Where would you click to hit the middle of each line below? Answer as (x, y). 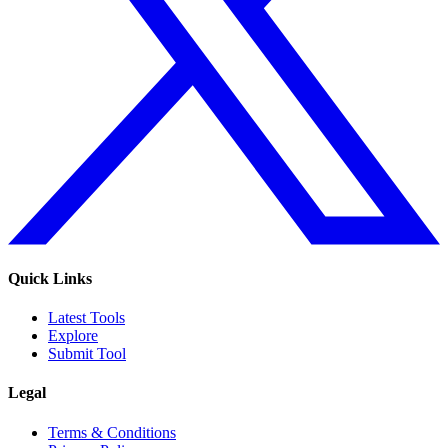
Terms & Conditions (112, 432)
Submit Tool (87, 354)
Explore (73, 336)
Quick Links (50, 278)
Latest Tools (86, 318)
